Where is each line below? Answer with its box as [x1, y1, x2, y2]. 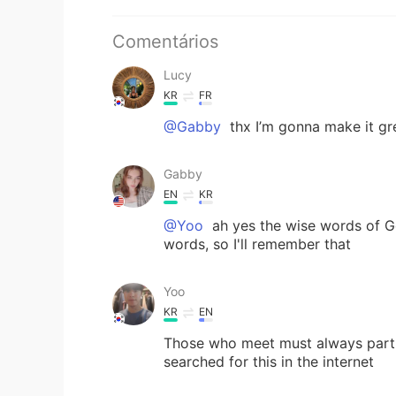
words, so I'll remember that [164, 234, 351, 253]
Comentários [112, 30, 218, 52]
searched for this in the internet [164, 352, 374, 370]
